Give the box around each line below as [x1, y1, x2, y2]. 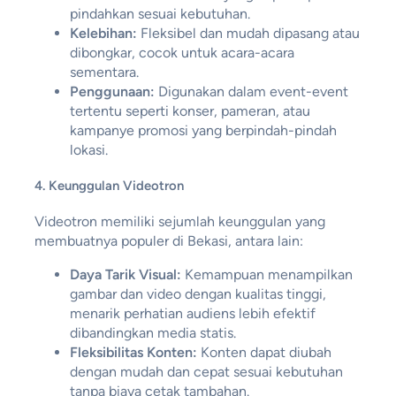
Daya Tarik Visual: [69, 266, 181, 284]
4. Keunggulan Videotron [34, 178, 184, 194]
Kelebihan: [69, 24, 137, 42]
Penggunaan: [69, 82, 155, 100]
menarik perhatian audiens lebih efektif [69, 305, 316, 323]
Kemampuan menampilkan [180, 266, 353, 284]
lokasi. [69, 141, 108, 158]
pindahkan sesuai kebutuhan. [69, 4, 250, 22]
